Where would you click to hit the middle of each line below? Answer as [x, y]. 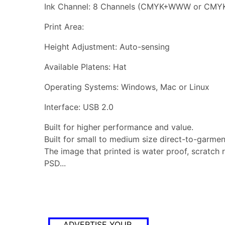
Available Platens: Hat [85, 67]
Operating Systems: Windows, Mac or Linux [127, 87]
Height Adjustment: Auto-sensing [107, 46]
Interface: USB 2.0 [79, 107]
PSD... [55, 163]
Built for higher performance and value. [119, 127]
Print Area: [64, 26]
